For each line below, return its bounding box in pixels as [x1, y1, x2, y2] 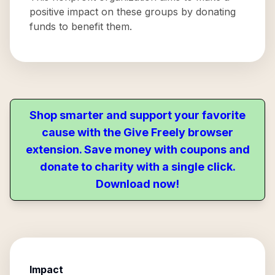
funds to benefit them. [29, 20, 132, 33]
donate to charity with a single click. [39, 160, 236, 173]
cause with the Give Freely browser [42, 126, 233, 139]
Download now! [96, 177, 179, 190]
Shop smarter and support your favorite [29, 109, 246, 122]
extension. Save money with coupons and [25, 143, 250, 156]
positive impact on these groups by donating [29, 6, 236, 18]
